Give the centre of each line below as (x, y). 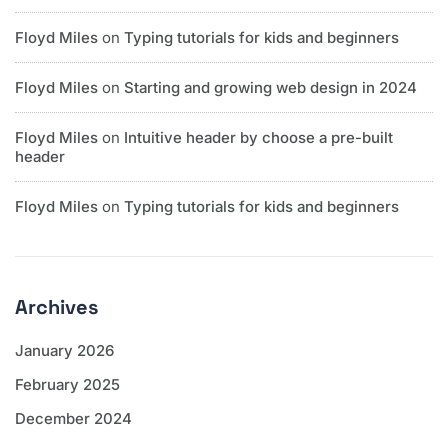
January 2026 (64, 350)
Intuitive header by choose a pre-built (258, 137)
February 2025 (67, 384)
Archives (56, 306)
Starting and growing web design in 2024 (270, 87)
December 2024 (73, 418)
